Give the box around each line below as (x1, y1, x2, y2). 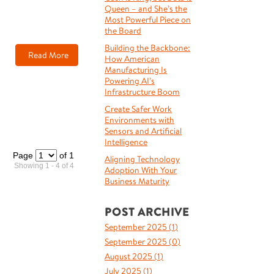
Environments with (105, 114, 174, 125)
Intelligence (105, 136, 147, 147)
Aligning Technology (105, 154, 180, 165)
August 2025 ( (105, 251, 157, 262)
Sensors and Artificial (105, 125, 182, 136)
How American (105, 53, 160, 64)
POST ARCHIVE (105, 204, 189, 220)
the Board (105, 25, 141, 36)
